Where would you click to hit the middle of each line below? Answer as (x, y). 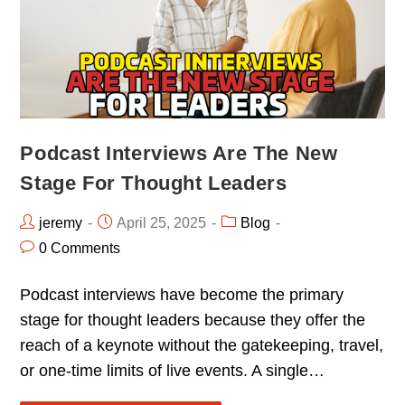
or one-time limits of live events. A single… (173, 370)
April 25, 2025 (162, 222)
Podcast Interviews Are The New (179, 153)
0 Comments (80, 248)
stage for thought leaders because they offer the (193, 320)
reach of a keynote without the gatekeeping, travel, (202, 345)
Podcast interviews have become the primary (182, 294)
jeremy (61, 222)
